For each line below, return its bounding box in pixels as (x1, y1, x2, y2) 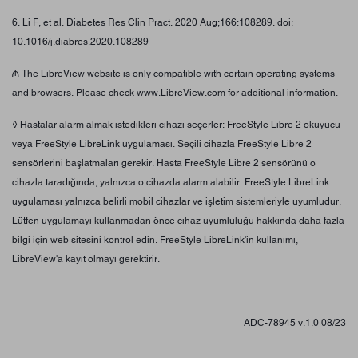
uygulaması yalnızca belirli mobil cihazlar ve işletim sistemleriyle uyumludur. (12, 195, 341, 207)
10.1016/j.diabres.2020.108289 (12, 35, 149, 47)
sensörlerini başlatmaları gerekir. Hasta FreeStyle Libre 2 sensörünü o (12, 157, 316, 169)
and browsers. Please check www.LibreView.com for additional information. (12, 86, 338, 98)
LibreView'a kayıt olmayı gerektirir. (12, 253, 162, 265)
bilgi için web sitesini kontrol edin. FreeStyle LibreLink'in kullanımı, (12, 233, 298, 245)
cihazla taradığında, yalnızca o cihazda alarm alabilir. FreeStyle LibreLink (12, 176, 329, 188)
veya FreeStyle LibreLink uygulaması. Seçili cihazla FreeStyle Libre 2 (12, 137, 312, 149)
